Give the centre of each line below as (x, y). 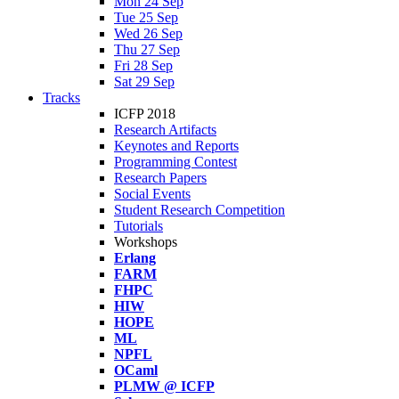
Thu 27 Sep (147, 49)
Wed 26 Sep (148, 33)
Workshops (146, 242)
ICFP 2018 (145, 114)
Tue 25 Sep (146, 17)
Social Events (152, 194)
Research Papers (160, 178)
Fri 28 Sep (143, 65)
